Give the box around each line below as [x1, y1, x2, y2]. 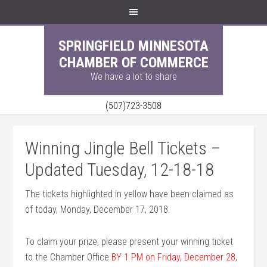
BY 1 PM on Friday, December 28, [111, 252, 238, 263]
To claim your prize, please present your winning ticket [25, 236, 234, 247]
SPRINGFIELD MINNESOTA [58, 38, 209, 54]
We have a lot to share [90, 71, 177, 82]
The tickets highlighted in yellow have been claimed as [25, 188, 234, 200]
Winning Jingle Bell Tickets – [25, 138, 221, 159]
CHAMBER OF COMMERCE [58, 54, 209, 71]
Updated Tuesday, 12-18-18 [25, 159, 215, 180]
